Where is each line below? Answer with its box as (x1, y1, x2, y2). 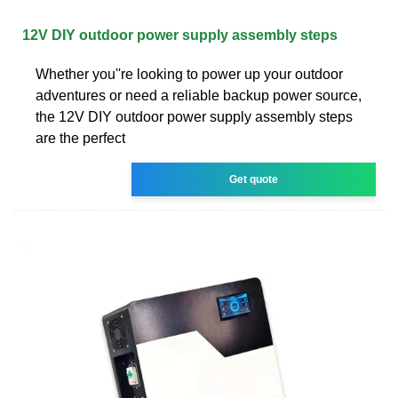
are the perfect (36, 130, 125, 146)
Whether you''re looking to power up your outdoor (36, 66, 343, 82)
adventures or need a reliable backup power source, (36, 87, 362, 103)
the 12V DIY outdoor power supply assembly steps (36, 108, 353, 124)
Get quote (229, 172, 279, 186)
